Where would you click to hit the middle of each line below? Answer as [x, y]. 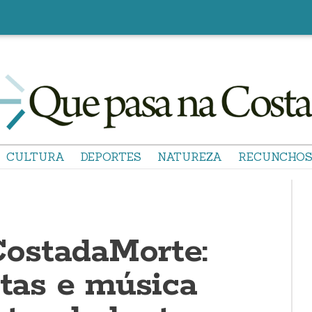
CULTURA [36, 157]
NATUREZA [190, 157]
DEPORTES [111, 157]
